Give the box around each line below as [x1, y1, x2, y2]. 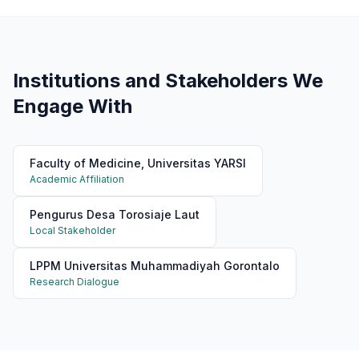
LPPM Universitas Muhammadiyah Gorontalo [30, 259, 280, 272]
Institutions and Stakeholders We [13, 69, 323, 92]
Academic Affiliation [30, 173, 124, 185]
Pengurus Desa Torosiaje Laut [30, 208, 200, 221]
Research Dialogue [30, 276, 119, 288]
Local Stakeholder [30, 224, 115, 236]
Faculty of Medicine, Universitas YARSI [30, 156, 246, 170]
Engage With [13, 95, 132, 118]
